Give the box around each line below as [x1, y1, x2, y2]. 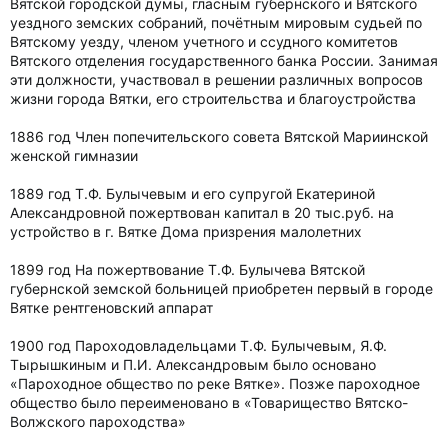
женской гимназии [10, 147, 138, 164]
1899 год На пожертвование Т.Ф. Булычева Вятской [10, 261, 365, 278]
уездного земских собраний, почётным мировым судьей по [10, 14, 422, 31]
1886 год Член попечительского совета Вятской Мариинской [10, 128, 428, 145]
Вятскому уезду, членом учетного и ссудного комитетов [10, 33, 398, 50]
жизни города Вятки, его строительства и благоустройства [10, 90, 416, 107]
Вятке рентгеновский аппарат [10, 299, 213, 316]
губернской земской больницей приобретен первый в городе [10, 280, 433, 297]
